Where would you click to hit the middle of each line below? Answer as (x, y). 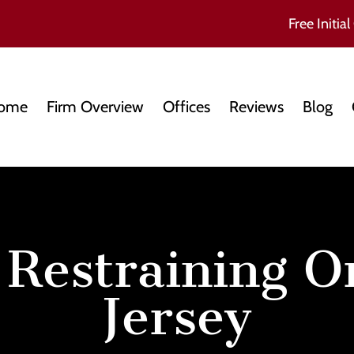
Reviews (256, 107)
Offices (186, 107)
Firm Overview (95, 107)
